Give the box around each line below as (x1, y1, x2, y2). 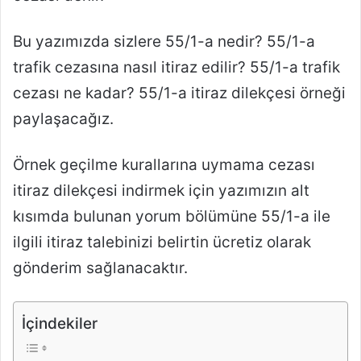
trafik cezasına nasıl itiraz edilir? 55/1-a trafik (13, 58, 340, 77)
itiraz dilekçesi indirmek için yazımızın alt (13, 181, 309, 201)
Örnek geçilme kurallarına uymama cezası (13, 156, 315, 175)
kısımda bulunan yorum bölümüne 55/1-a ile (13, 207, 330, 226)
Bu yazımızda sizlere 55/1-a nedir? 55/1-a (13, 32, 315, 52)
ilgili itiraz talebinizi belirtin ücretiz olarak (13, 233, 311, 252)
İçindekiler (22, 314, 98, 334)
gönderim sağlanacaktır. (13, 259, 188, 278)
